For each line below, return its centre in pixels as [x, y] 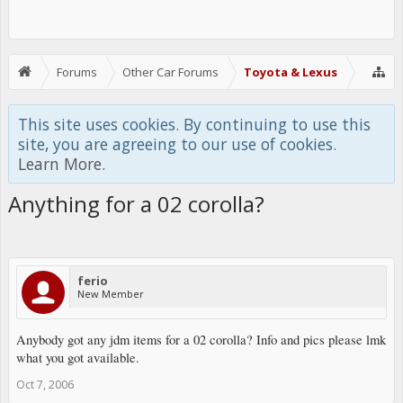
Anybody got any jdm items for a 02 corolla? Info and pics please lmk [201, 340]
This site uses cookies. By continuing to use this [194, 124]
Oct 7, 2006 [45, 385]
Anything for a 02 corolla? [136, 204]
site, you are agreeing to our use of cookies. [177, 144]
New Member [111, 294]
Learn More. [62, 164]
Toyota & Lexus [291, 72]
